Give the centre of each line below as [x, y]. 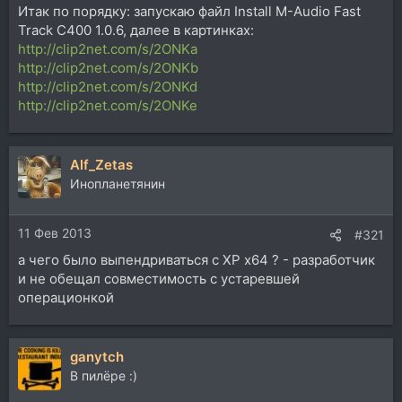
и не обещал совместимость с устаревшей [159, 278]
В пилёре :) [104, 375]
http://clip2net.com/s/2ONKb [108, 68]
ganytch [97, 356]
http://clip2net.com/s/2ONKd [108, 87]
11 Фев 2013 [55, 232]
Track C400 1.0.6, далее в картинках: [136, 31]
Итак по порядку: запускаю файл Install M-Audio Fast [189, 12]
